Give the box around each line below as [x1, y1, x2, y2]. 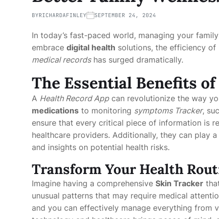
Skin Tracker [155, 178, 203, 188]
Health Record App [40, 93, 109, 103]
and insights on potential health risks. [32, 142, 170, 152]
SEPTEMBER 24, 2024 [94, 12, 156, 19]
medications [32, 106, 79, 115]
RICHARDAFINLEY [39, 12, 87, 19]
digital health [66, 43, 115, 52]
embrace [32, 43, 66, 52]
